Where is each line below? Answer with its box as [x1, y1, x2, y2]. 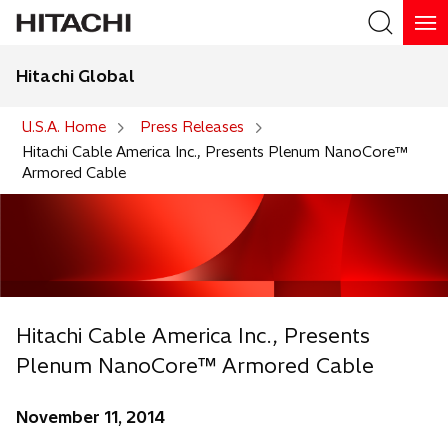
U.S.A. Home [22, 118, 106, 136]
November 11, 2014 [16, 407, 165, 428]
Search [379, 100, 425, 118]
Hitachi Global [16, 66, 135, 86]
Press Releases [140, 118, 244, 136]
